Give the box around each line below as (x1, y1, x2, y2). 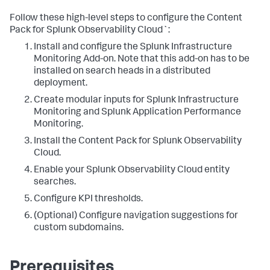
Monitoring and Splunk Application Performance (34, 108, 241, 118)
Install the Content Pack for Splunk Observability (34, 137, 242, 146)
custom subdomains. (34, 224, 124, 233)
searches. (34, 178, 76, 187)
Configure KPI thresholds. (34, 195, 143, 204)
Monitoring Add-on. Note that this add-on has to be (34, 55, 250, 64)
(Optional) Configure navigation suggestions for (34, 212, 238, 221)
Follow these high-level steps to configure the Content (10, 14, 242, 24)
